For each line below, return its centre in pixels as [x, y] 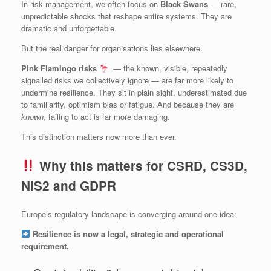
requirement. [45, 246]
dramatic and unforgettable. [69, 28]
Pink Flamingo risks [60, 68]
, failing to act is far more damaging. [107, 117]
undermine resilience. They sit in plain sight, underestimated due [134, 93]
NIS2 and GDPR [69, 186]
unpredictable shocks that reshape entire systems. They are [126, 16]
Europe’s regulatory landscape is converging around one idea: [129, 214]
